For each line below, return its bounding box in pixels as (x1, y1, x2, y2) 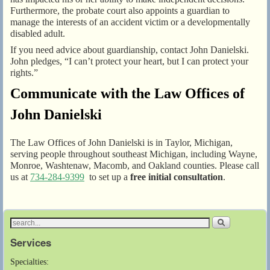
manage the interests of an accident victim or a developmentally (10, 16, 250, 27)
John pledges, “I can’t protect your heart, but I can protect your (10, 55, 248, 66)
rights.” (10, 67, 38, 78)
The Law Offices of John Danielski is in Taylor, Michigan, (10, 137, 233, 148)
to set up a (84, 172, 130, 183)
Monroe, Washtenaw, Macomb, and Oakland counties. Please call (10, 160, 259, 171)
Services (10, 235, 51, 250)
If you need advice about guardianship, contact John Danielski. (10, 44, 249, 55)
